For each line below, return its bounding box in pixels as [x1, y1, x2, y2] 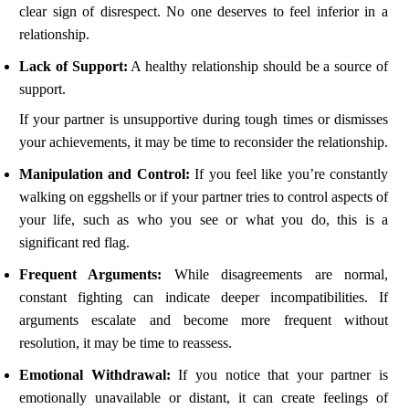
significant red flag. [19, 235, 130, 251]
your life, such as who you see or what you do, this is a [19, 212, 388, 228]
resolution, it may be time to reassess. [19, 335, 232, 351]
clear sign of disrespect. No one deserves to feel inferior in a [19, 4, 388, 20]
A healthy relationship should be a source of [127, 58, 389, 75]
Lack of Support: [19, 58, 128, 75]
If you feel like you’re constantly [189, 166, 388, 183]
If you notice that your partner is [170, 367, 388, 383]
